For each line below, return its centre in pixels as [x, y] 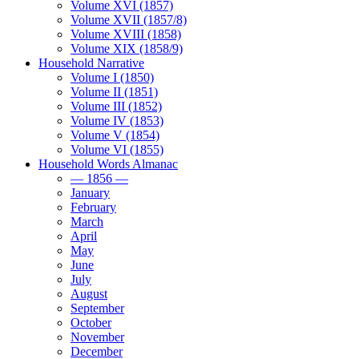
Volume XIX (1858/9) [127, 48]
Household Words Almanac [108, 164]
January [90, 193]
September [97, 308]
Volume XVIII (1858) [126, 34]
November [97, 337]
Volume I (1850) [112, 77]
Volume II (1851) [114, 92]
